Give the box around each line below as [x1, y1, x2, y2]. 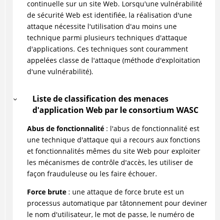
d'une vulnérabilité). [27, 66, 93, 76]
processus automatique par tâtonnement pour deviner [27, 198, 207, 208]
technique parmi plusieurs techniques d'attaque [27, 32, 187, 42]
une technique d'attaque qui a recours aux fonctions [27, 135, 200, 144]
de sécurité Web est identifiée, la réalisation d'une [27, 10, 192, 20]
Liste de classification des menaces [32, 93, 168, 104]
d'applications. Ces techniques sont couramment [27, 44, 188, 54]
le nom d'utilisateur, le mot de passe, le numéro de [27, 209, 194, 219]
